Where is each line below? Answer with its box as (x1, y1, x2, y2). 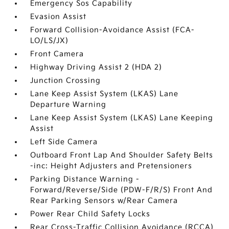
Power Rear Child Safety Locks (30, 210, 151, 218)
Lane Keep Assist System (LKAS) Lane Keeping (30, 113, 214, 122)
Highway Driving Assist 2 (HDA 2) (30, 63, 163, 72)
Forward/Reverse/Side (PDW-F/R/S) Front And (30, 186, 213, 194)
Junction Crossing (30, 76, 101, 85)
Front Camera (30, 50, 84, 58)
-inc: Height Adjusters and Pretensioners (30, 162, 193, 170)
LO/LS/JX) (30, 36, 69, 45)
